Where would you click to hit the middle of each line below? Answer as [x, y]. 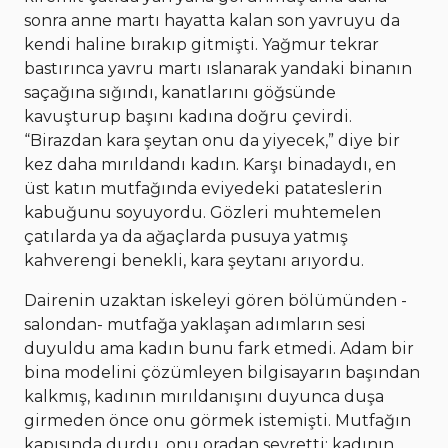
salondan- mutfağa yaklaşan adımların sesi [195, 324]
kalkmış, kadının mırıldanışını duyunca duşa [204, 396]
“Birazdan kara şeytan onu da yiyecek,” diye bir [212, 140]
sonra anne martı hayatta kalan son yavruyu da [212, 20]
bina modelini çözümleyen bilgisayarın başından [222, 372]
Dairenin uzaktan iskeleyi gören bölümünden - [215, 300]
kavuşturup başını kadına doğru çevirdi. [188, 116]
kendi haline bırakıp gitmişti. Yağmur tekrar [201, 44]
